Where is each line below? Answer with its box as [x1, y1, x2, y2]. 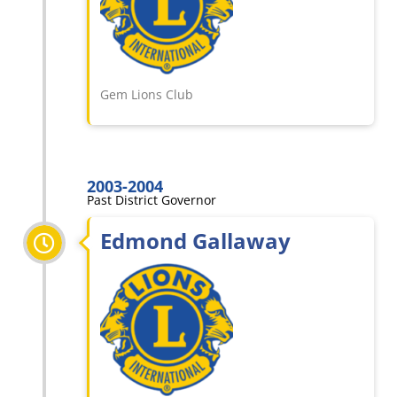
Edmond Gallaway [100, 226, 291, 256]
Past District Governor [87, 191, 216, 209]
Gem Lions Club [100, 86, 193, 104]
